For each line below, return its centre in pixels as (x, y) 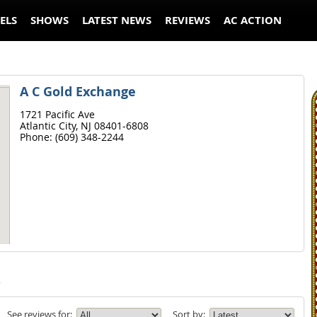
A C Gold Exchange (77, 92)
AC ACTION (253, 20)
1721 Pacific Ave (57, 114)
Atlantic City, (50, 126)
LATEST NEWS (116, 20)
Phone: (37, 137)
